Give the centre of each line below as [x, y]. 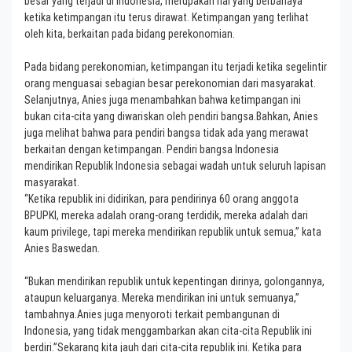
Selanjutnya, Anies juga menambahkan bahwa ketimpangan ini [163, 100]
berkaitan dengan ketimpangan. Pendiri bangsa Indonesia [152, 150]
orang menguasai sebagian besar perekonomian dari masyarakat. [170, 84]
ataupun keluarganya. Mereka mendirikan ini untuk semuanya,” [162, 298]
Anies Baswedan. [62, 249]
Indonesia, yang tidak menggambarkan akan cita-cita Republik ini [168, 331]
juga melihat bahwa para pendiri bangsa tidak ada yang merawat [167, 133]
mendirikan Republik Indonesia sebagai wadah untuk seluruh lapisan [175, 166]
